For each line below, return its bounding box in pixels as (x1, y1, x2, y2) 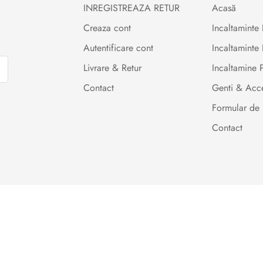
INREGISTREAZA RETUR (83, 1, 180, 15)
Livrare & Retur (83, 61, 141, 75)
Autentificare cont (83, 41, 153, 55)
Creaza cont (83, 21, 131, 35)
